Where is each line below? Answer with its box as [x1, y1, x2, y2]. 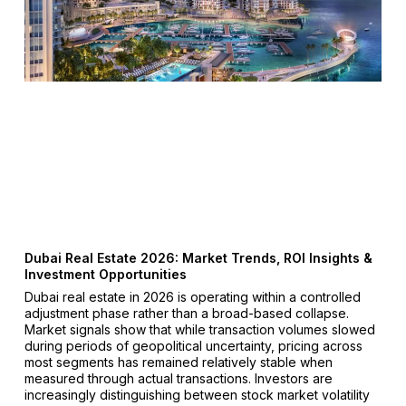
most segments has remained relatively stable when [24, 354, 333, 371]
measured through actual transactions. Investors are [24, 371, 333, 387]
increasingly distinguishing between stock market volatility [24, 387, 370, 403]
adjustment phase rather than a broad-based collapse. [24, 305, 349, 322]
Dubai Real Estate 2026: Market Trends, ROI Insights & [24, 250, 372, 266]
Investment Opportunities [24, 266, 187, 283]
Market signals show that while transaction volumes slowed [24, 322, 375, 338]
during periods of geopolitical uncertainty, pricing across [24, 338, 362, 354]
